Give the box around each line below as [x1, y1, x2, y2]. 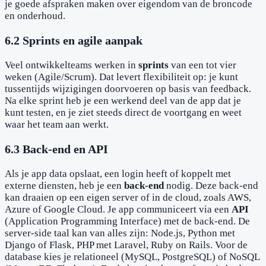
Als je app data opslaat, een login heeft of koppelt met [5, 167, 231, 179]
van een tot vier [169, 59, 236, 71]
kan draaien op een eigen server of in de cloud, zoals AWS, [5, 191, 251, 203]
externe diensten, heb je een [5, 179, 124, 191]
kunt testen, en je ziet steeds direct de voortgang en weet [5, 106, 242, 118]
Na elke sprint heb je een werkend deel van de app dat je [5, 94, 241, 106]
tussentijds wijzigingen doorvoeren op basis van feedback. [5, 83, 251, 94]
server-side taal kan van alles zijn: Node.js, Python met [5, 227, 235, 239]
